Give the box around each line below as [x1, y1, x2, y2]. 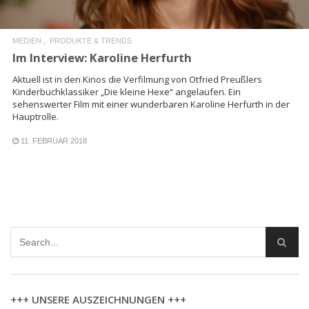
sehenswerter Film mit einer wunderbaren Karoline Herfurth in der [12, 97, 290, 110]
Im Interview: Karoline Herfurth [12, 49, 192, 66]
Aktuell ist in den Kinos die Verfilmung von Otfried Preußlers [12, 72, 262, 86]
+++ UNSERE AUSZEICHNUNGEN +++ [10, 292, 186, 306]
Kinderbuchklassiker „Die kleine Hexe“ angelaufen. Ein [12, 85, 241, 98]
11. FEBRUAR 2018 [21, 136, 87, 145]
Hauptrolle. [12, 110, 59, 123]
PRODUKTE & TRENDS [50, 36, 132, 45]
